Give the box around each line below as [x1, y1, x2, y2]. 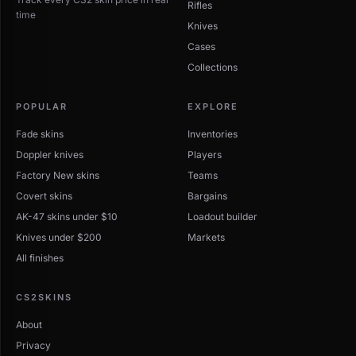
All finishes [16, 252, 64, 265]
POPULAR [16, 101, 68, 113]
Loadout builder [188, 211, 257, 223]
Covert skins [16, 190, 72, 203]
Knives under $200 [16, 231, 102, 244]
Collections [188, 61, 238, 74]
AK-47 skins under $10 [16, 211, 118, 223]
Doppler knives [16, 149, 83, 161]
